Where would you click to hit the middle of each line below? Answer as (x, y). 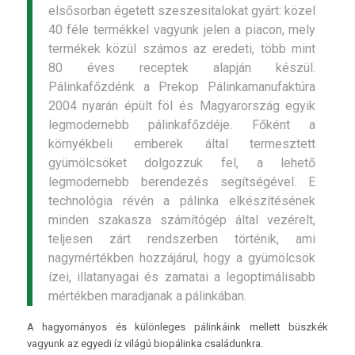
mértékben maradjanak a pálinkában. (147, 296)
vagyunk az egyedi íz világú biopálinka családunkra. (145, 343)
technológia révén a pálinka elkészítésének (182, 200)
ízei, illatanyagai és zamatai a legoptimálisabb (182, 277)
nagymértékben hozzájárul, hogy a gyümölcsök (182, 258)
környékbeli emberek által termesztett (182, 143)
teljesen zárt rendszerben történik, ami (182, 239)
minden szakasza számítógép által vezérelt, (182, 219)
